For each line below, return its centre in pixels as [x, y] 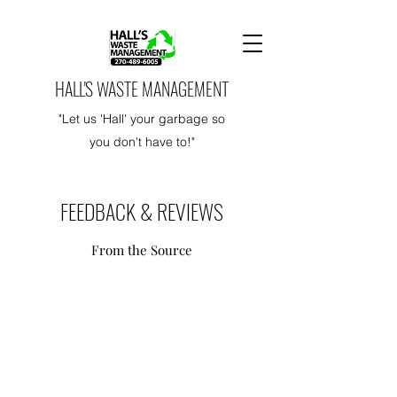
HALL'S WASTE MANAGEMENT [142, 89]
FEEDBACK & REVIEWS [142, 211]
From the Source [142, 250]
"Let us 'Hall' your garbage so [142, 119]
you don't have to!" [142, 142]
